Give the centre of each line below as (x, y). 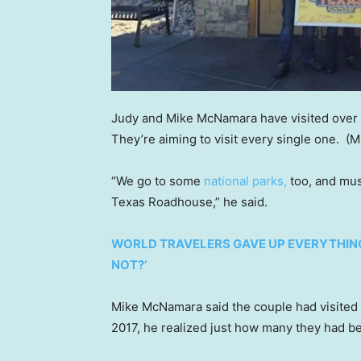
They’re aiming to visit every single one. (227, 139)
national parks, (245, 180)
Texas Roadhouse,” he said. (191, 201)
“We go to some (158, 180)
